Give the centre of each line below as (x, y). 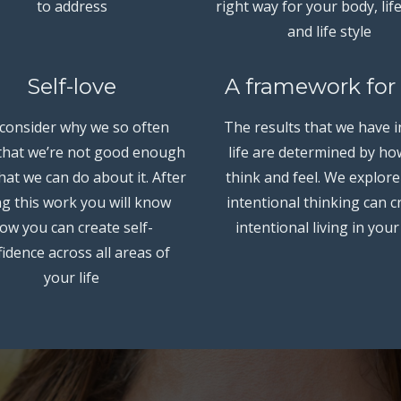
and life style (329, 31)
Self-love (72, 86)
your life (72, 277)
